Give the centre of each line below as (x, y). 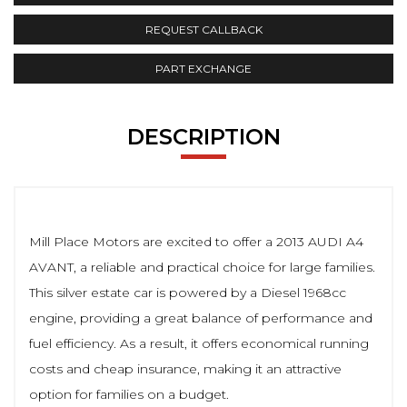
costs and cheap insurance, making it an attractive (185, 368)
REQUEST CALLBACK (203, 29)
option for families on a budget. (129, 394)
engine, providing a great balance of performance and (201, 318)
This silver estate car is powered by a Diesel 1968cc (188, 292)
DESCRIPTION (203, 136)
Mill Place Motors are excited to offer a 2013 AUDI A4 (196, 241)
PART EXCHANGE (203, 68)
